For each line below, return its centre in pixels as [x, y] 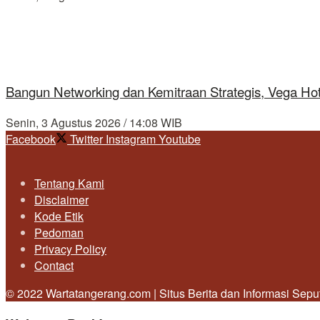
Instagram [131, 139]
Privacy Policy [70, 249]
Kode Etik [59, 216]
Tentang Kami [69, 183]
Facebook [31, 139]
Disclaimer [61, 199]
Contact [54, 265]
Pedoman [59, 232]
